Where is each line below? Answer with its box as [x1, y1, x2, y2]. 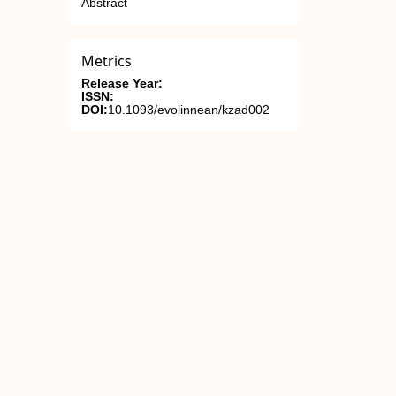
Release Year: [81, 77, 163, 90]
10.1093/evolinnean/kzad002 [108, 103, 270, 117]
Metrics [81, 51, 132, 71]
